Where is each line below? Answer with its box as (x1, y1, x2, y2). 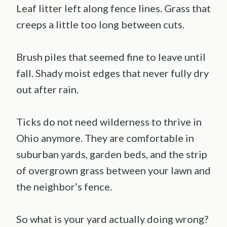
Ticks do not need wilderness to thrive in (16, 116, 202, 128)
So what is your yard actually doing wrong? (16, 213, 208, 225)
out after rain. (16, 83, 79, 96)
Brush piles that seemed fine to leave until (16, 51, 206, 63)
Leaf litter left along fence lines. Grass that (16, 2, 211, 15)
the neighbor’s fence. (16, 180, 112, 193)
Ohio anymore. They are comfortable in (16, 132, 194, 144)
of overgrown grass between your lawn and (16, 164, 211, 177)
